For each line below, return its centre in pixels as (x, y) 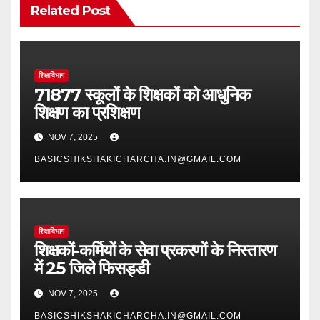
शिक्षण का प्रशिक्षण (87, 112)
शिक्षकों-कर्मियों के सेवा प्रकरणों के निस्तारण (155, 251)
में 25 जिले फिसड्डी (91, 269)
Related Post (70, 11)
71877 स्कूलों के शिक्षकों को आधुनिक (142, 94)
